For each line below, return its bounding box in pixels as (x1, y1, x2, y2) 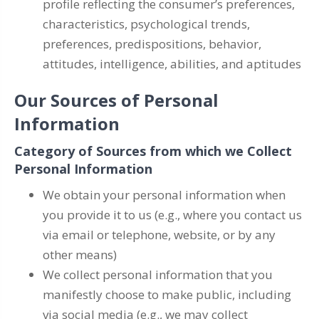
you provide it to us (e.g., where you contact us (43, 206, 302, 223)
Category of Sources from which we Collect (14, 142, 292, 159)
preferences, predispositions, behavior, (43, 36, 261, 52)
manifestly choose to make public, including (43, 286, 291, 303)
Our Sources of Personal (14, 88, 219, 112)
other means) (43, 246, 117, 263)
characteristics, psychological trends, (43, 16, 250, 32)
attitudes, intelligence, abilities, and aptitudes (43, 56, 301, 72)
